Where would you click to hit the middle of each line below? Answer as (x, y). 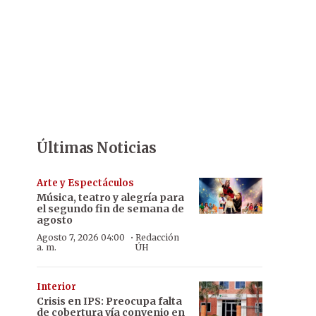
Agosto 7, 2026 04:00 (81, 237)
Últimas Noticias (96, 148)
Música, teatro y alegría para (110, 197)
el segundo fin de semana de (110, 209)
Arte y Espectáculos (85, 183)
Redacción (157, 237)
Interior (56, 287)
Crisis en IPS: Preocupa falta (109, 301)
